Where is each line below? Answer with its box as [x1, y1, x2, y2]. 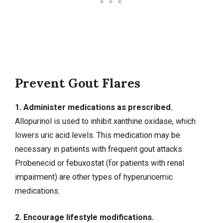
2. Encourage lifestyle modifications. [15, 212, 154, 222]
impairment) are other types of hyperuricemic [15, 172, 173, 182]
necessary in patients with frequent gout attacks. [15, 144, 184, 154]
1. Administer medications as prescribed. [15, 103, 173, 112]
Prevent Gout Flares [15, 75, 140, 92]
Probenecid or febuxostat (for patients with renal [15, 158, 184, 168]
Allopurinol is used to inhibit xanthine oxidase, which [15, 116, 196, 126]
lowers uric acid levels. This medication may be [15, 130, 180, 140]
